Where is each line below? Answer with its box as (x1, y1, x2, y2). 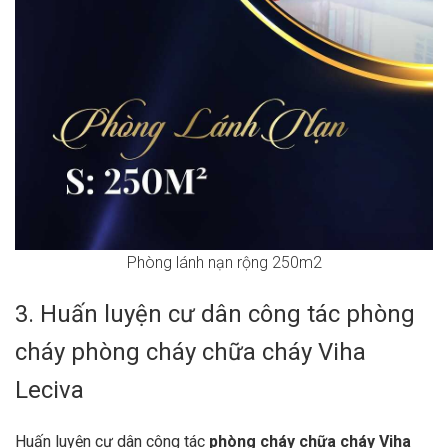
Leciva (15, 376, 84, 405)
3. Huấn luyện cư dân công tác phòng (15, 300, 415, 329)
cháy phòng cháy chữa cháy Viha (15, 338, 366, 367)
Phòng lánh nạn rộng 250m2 (126, 253, 322, 273)
